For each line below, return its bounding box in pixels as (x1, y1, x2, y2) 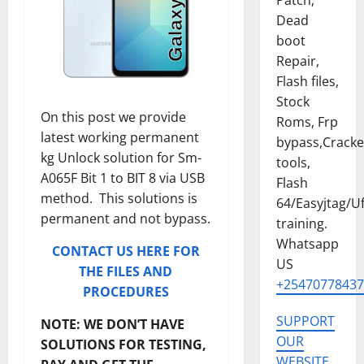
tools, (275, 154, 310, 171)
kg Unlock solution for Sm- (41, 148, 201, 167)
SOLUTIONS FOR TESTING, (41, 335, 206, 353)
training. (275, 214, 327, 232)
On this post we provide (41, 107, 186, 126)
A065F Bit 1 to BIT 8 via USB (41, 168, 205, 187)
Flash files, (275, 72, 339, 90)
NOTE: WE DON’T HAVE (41, 314, 184, 333)
